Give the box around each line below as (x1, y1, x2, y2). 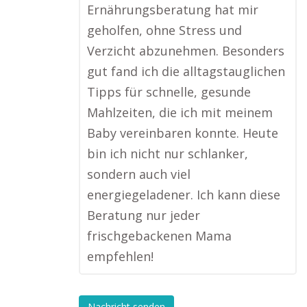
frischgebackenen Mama (87, 228, 232, 244)
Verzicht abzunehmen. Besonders (87, 42, 284, 59)
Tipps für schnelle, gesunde (87, 84, 251, 100)
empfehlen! (87, 248, 153, 265)
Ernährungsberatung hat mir (87, 1, 258, 18)
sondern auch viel (87, 166, 191, 182)
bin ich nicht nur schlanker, (87, 145, 248, 162)
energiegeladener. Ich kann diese (87, 186, 280, 203)
